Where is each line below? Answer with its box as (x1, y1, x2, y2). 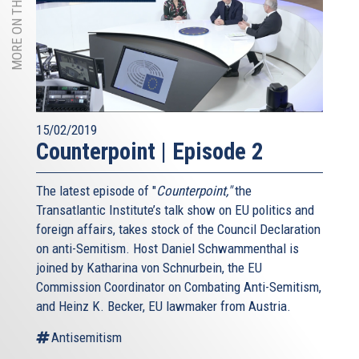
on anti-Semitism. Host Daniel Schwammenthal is (36, 240, 299, 256)
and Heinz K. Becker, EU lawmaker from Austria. (36, 297, 291, 314)
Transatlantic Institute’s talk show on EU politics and (36, 201, 314, 218)
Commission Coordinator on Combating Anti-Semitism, (36, 278, 321, 295)
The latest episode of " (36, 182, 156, 199)
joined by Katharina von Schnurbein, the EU (36, 259, 262, 276)
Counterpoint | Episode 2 (36, 137, 264, 165)
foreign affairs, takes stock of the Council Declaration (36, 220, 321, 237)
